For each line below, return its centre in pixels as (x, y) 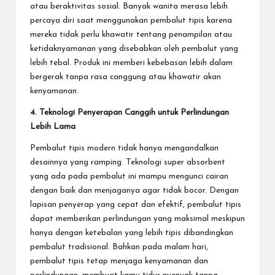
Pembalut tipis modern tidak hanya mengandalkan (124, 148)
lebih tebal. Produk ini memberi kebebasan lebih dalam (131, 63)
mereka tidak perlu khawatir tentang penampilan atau (131, 34)
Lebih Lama (53, 126)
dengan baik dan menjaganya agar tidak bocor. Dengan (134, 190)
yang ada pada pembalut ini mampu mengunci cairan (129, 176)
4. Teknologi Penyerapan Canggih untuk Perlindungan (130, 112)
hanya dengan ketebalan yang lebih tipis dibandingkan (132, 233)
